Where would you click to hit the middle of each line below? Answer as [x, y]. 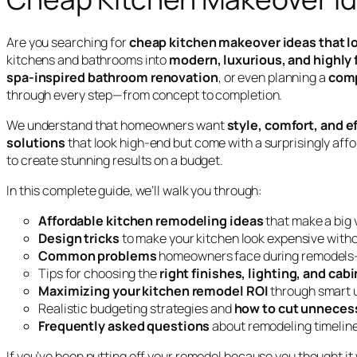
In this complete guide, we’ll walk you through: [135, 190]
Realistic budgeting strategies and [136, 309]
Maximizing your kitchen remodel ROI [153, 291]
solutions [36, 142]
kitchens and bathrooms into [88, 59]
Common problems [98, 256]
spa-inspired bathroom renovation [112, 77]
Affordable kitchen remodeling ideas [151, 221]
